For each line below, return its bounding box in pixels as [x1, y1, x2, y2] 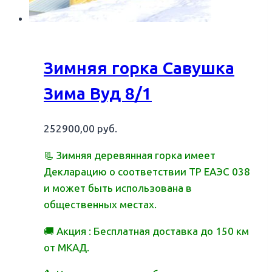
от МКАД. [44, 241, 89, 254]
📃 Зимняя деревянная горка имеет [44, 149, 216, 161]
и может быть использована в [44, 182, 192, 194]
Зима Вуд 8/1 [44, 83, 152, 104]
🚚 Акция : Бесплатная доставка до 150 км [44, 225, 249, 237]
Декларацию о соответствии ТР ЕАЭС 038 [44, 165, 250, 178]
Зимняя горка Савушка [44, 58, 234, 78]
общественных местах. [44, 198, 157, 211]
